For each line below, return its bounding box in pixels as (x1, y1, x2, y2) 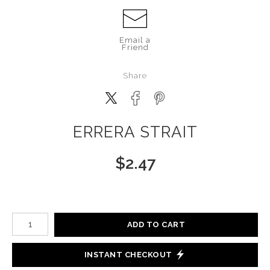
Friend (121, 42, 149, 52)
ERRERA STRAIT (72, 122, 198, 141)
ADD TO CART (127, 220, 186, 230)
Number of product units (11, 211, 108, 220)
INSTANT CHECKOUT (84, 250, 172, 260)
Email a (119, 35, 151, 45)
